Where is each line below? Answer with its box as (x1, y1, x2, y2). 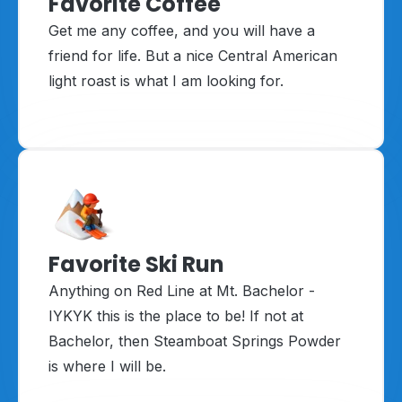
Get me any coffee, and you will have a (48, 22, 315, 40)
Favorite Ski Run (48, 249, 224, 280)
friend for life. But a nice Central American (48, 47, 337, 66)
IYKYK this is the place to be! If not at (48, 307, 303, 326)
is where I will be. (48, 357, 166, 376)
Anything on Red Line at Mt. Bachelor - (48, 282, 315, 301)
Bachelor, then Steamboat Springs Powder (48, 332, 341, 351)
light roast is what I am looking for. (48, 72, 284, 91)
